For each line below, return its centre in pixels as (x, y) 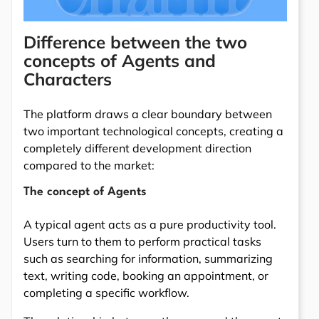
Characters (68, 79)
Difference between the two (135, 42)
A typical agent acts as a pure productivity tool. (150, 224)
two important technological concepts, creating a (153, 131)
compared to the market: (89, 165)
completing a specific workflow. (106, 292)
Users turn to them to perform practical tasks (142, 241)
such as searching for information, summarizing (148, 258)
